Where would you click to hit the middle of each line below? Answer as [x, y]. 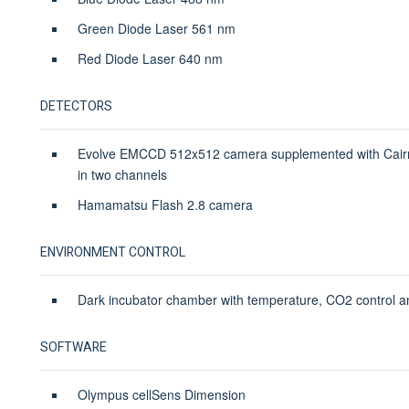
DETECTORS [76, 106]
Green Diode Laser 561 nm [156, 28]
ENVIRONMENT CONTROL [112, 252]
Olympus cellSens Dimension [165, 394]
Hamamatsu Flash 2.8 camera [167, 204]
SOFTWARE [73, 347]
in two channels [122, 174]
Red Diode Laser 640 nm [150, 58]
